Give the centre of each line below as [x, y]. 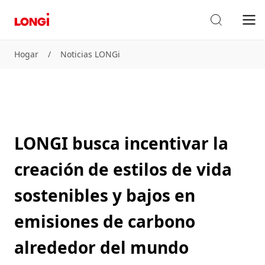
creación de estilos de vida [123, 169]
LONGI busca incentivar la [121, 143]
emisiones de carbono [105, 221]
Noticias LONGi [90, 54]
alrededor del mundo [101, 247]
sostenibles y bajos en [105, 195]
